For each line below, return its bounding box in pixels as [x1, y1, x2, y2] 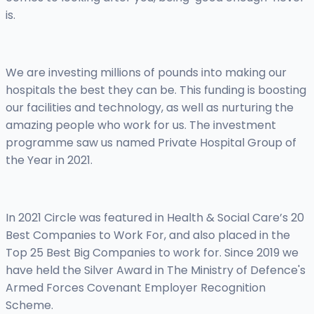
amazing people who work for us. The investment [6, 117, 276, 134]
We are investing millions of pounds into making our [6, 64, 287, 81]
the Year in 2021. [6, 152, 93, 169]
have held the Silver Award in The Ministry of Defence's [6, 262, 306, 279]
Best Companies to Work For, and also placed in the [6, 227, 290, 244]
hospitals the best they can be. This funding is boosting [6, 82, 306, 99]
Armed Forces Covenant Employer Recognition [6, 280, 266, 296]
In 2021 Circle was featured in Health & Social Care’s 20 [6, 210, 304, 226]
